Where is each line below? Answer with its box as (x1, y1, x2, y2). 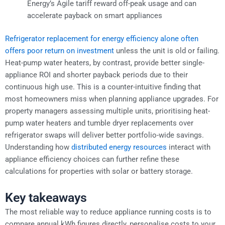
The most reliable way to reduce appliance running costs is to (5, 207, 211, 217)
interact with (167, 142, 210, 152)
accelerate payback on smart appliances (27, 11, 162, 20)
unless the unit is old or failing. (114, 46, 219, 55)
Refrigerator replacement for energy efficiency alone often (5, 34, 198, 43)
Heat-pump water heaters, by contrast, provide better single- (5, 58, 204, 67)
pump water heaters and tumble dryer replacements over (5, 118, 193, 128)
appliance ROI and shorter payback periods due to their (5, 70, 188, 79)
